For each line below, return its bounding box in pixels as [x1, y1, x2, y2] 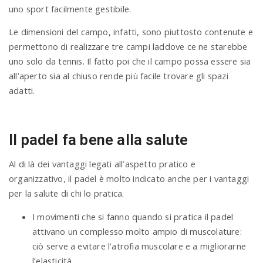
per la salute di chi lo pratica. [9, 187, 124, 200]
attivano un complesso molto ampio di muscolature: [32, 225, 242, 238]
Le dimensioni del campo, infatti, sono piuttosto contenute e [9, 26, 254, 38]
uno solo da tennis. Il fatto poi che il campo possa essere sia [9, 55, 251, 68]
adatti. [9, 85, 35, 97]
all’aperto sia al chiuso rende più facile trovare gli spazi [9, 70, 228, 82]
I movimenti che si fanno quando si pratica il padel [32, 211, 234, 223]
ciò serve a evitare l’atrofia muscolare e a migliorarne [32, 240, 247, 252]
